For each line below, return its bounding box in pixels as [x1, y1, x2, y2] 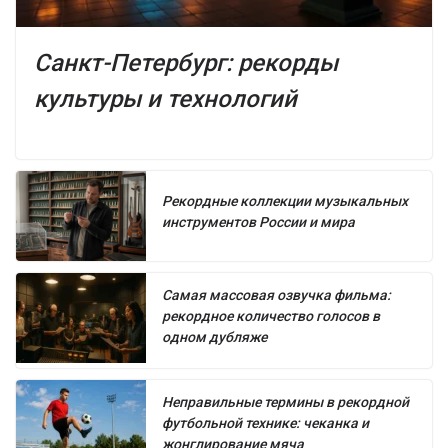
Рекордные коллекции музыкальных [162, 192, 408, 209]
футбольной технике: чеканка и [162, 414, 369, 431]
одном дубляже [162, 328, 267, 345]
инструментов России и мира [162, 213, 355, 230]
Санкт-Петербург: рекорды [34, 48, 338, 77]
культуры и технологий [34, 84, 297, 113]
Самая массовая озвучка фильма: [162, 286, 391, 303]
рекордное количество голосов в [162, 307, 380, 324]
